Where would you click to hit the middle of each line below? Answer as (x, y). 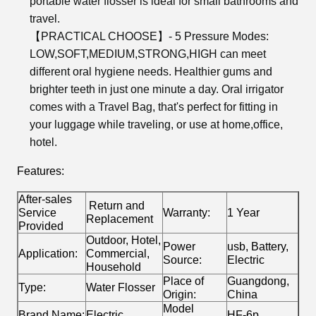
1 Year (243, 213)
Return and (117, 206)
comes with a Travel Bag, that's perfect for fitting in (154, 107)
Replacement (120, 219)
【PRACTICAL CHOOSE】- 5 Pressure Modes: (149, 37)
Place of (183, 281)
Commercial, (118, 254)
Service (37, 213)
